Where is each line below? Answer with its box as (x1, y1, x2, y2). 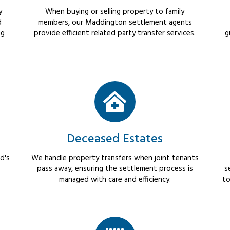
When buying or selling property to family (45, 6, 185, 18)
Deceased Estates (67, 129, 163, 149)
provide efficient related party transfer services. (34, 27, 196, 40)
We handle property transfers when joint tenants (31, 152, 199, 165)
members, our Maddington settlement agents (37, 16, 192, 29)
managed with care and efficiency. (59, 174, 171, 186)
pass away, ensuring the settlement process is (36, 163, 193, 176)
